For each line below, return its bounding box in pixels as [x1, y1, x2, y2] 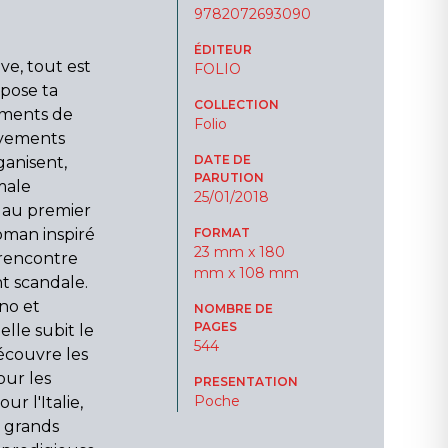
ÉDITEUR [193, 42, 252, 57]
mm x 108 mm [193, 264, 299, 282]
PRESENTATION [193, 374, 298, 389]
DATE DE [193, 152, 251, 167]
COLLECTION [193, 97, 279, 112]
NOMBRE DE [193, 301, 273, 316]
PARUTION [193, 170, 264, 185]
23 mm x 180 [193, 243, 285, 261]
